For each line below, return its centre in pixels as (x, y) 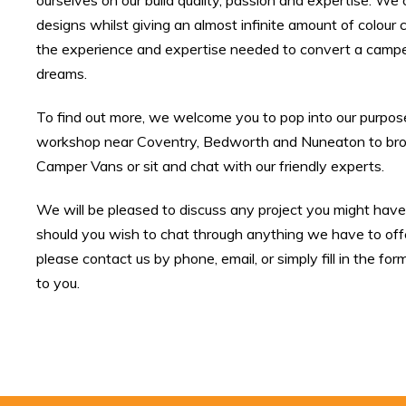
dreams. (62, 73)
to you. (58, 282)
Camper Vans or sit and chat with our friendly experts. (210, 165)
